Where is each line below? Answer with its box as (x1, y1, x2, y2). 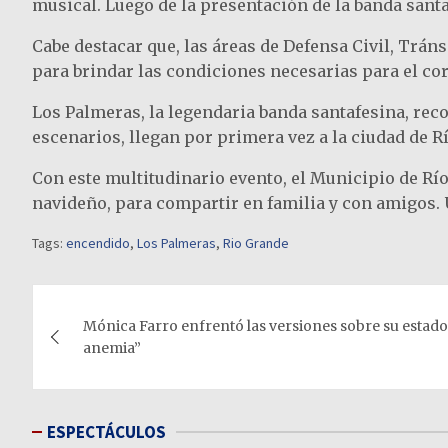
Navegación (31, 283, 212, 324)
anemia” (83, 339, 141, 358)
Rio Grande (223, 234, 289, 253)
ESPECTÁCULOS (47, 421, 166, 444)
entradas (31, 365, 164, 406)
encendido (66, 234, 130, 253)
